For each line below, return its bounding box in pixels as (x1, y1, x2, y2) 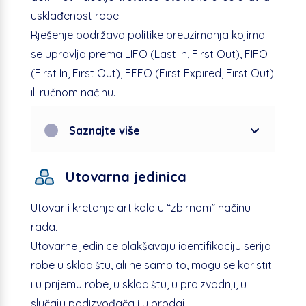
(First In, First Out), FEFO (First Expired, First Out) (30, 66, 274, 80)
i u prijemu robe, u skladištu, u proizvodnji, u (30, 277, 247, 291)
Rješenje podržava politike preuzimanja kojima (30, 27, 265, 42)
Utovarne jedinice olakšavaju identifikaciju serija (30, 238, 271, 253)
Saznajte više (68, 123, 140, 137)
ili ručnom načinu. (30, 85, 115, 99)
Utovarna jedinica (65, 168, 186, 186)
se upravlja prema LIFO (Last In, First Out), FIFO (30, 46, 268, 61)
